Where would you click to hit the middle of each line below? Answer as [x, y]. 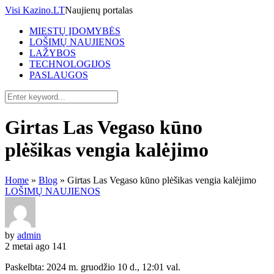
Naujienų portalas [99, 10]
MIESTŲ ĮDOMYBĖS [75, 31]
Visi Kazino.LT [35, 10]
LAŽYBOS [53, 53]
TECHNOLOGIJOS [70, 64]
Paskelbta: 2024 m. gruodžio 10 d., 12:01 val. [93, 267]
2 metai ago [27, 246]
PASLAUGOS [59, 75]
